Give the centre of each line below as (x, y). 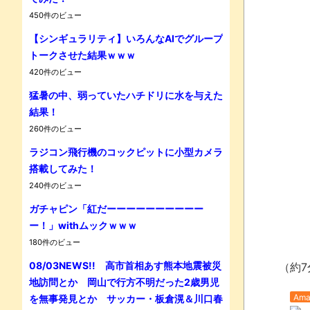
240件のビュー (55, 185)
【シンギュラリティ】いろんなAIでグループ (126, 38)
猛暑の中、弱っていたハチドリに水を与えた (126, 95)
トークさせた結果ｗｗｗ (82, 55)
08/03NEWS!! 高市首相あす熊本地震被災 (125, 265)
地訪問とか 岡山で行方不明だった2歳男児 (124, 282)
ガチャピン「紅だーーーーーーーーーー (116, 208)
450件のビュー (55, 15)
